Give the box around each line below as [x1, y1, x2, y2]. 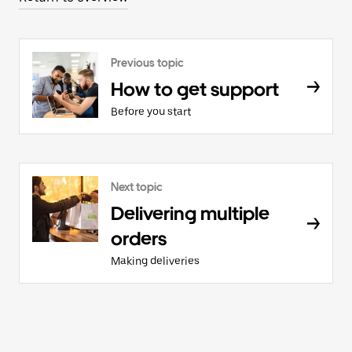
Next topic [111, 181, 163, 193]
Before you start [111, 105, 191, 118]
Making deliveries [111, 255, 200, 267]
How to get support [111, 78, 279, 101]
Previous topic [111, 57, 184, 69]
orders [111, 227, 167, 250]
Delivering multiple [111, 202, 269, 225]
